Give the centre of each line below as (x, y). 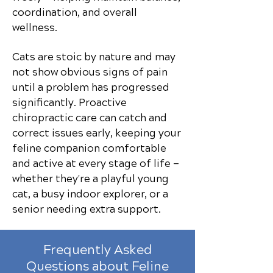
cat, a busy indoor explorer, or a (90, 194)
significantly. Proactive (69, 103)
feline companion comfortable (89, 148)
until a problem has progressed (91, 87)
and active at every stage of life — (96, 164)
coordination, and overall (75, 12)
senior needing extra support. (87, 209)
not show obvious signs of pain (90, 72)
